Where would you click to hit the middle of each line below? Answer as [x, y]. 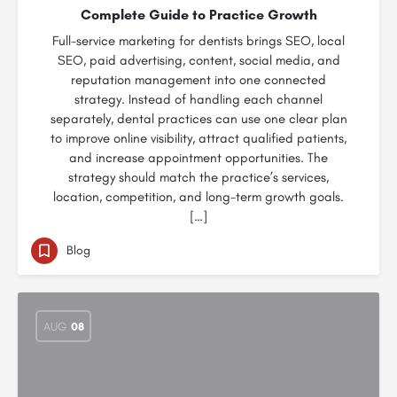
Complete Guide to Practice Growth [198, 15]
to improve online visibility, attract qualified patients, [198, 138]
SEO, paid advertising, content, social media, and [198, 60]
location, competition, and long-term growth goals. [198, 197]
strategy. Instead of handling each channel [198, 99]
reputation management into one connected [198, 80]
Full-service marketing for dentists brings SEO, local [198, 41]
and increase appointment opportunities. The [198, 158]
